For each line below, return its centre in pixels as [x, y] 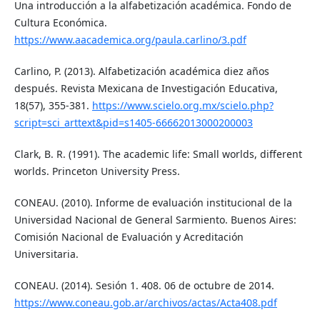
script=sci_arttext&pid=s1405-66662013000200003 [133, 123]
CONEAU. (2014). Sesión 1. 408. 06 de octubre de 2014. [144, 286]
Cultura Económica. [60, 23]
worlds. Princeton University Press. [97, 171]
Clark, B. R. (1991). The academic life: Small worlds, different [158, 154]
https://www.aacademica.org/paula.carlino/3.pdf [130, 40]
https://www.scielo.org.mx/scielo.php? [182, 106]
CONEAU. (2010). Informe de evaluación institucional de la [153, 203]
